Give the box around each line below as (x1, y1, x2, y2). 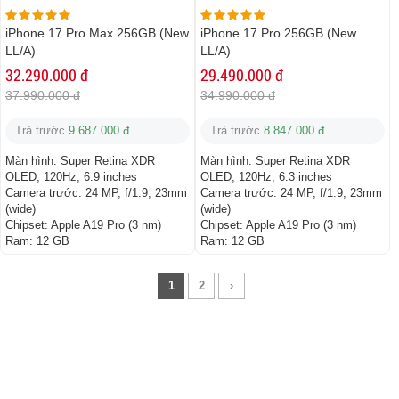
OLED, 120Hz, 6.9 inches (5, 170, 137, 184)
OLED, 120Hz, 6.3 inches (200, 170, 332, 184)
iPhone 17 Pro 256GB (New (200, 26, 356, 41)
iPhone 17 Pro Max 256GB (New (5, 26, 189, 41)
